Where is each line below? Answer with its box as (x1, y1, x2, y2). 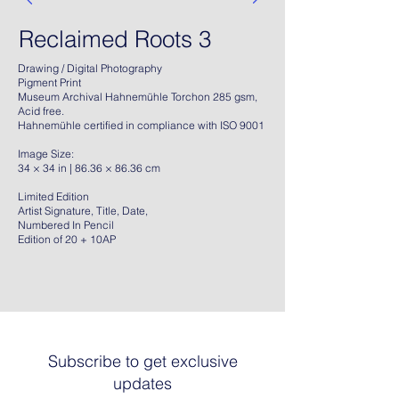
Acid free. (18, 104, 67, 118)
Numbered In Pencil (18, 218, 114, 232)
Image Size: (18, 147, 77, 160)
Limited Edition (18, 190, 89, 203)
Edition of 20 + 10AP (18, 232, 118, 246)
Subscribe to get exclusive (47, 351, 238, 371)
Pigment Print (18, 76, 81, 89)
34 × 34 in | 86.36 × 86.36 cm (18, 161, 160, 175)
